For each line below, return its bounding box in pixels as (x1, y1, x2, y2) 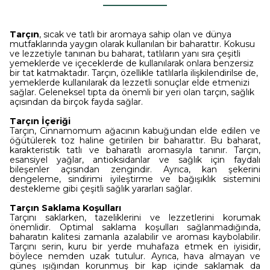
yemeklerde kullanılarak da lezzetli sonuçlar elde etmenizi (10, 77, 250, 88)
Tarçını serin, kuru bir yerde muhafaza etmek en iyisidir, (10, 241, 260, 252)
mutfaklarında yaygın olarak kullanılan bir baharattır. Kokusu (10, 39, 255, 49)
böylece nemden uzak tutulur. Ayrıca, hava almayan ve (10, 251, 260, 262)
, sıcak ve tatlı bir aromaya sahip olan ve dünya (39, 29, 231, 40)
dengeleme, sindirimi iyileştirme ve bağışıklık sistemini (10, 174, 260, 184)
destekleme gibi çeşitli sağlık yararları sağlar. (10, 183, 192, 194)
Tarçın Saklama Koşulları (10, 202, 121, 213)
